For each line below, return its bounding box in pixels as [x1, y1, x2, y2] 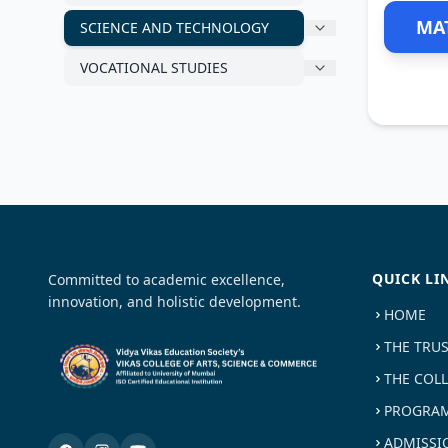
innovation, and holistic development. [48, 292, 301, 311]
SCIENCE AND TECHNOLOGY [80, 18, 269, 37]
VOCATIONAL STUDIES [80, 58, 228, 77]
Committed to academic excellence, [48, 270, 285, 289]
